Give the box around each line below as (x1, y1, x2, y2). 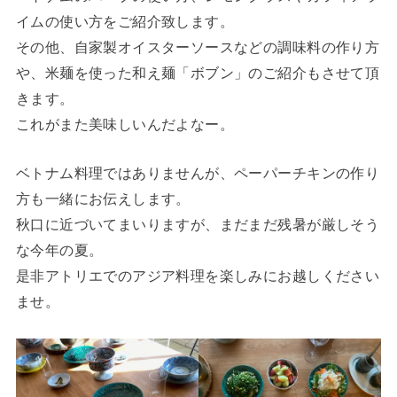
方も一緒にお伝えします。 (15, 191, 191, 207)
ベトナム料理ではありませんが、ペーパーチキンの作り (15, 165, 380, 182)
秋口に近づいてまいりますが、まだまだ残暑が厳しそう (15, 216, 380, 233)
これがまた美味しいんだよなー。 (15, 116, 235, 133)
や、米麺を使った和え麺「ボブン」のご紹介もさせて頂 (15, 65, 380, 82)
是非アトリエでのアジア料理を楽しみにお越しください (15, 268, 380, 284)
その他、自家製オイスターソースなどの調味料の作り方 (15, 39, 380, 56)
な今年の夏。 (15, 242, 104, 259)
